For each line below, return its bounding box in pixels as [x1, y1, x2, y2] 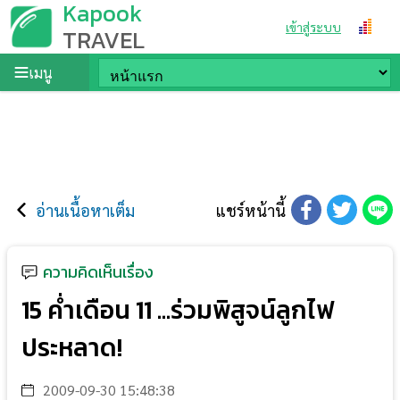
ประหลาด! [21, 329, 122, 366]
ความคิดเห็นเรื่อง [43, 260, 154, 284]
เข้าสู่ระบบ [286, 19, 341, 35]
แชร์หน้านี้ [216, 199, 286, 221]
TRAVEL [62, 22, 145, 57]
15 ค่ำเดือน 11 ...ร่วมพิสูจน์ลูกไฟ [21, 291, 334, 329]
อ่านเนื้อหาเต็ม [36, 199, 135, 221]
